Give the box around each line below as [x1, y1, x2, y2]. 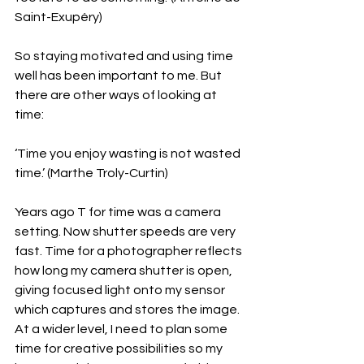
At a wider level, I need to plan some [15, 322, 230, 336]
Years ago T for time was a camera [15, 205, 223, 219]
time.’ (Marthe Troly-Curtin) [15, 166, 168, 180]
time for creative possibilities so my [15, 341, 225, 355]
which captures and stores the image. [15, 302, 242, 316]
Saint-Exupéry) [15, 10, 102, 24]
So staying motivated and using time [15, 49, 236, 63]
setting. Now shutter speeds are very [15, 224, 238, 238]
